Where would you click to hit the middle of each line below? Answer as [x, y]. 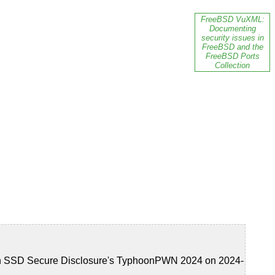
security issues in [232, 38]
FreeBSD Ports [232, 56]
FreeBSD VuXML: [232, 20]
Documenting [232, 29]
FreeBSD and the [232, 47]
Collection [232, 66]
